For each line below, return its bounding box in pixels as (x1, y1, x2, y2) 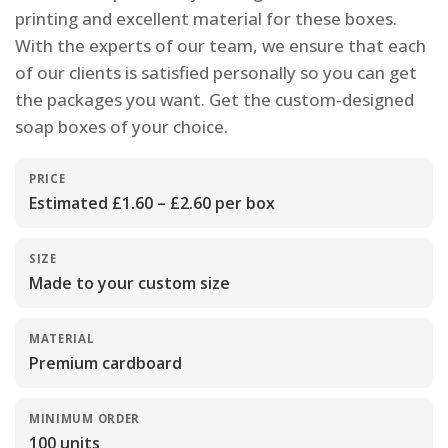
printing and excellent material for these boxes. (15, 7, 397, 31)
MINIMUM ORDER (29, 411, 140, 427)
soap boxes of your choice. (15, 115, 228, 139)
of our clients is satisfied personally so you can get (15, 61, 417, 85)
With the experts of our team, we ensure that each (15, 34, 426, 58)
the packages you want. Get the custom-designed (15, 88, 414, 112)
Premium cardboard (29, 352, 182, 375)
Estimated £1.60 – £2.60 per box (29, 192, 275, 215)
